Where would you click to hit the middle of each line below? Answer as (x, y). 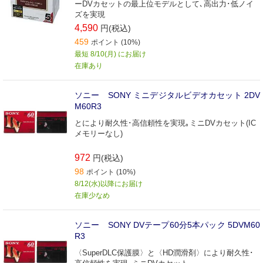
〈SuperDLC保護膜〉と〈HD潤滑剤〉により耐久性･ (164, 252)
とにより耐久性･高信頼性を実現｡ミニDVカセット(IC (165, 123)
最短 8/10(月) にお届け (110, 54)
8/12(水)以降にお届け (109, 183)
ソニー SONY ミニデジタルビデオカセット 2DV (167, 95)
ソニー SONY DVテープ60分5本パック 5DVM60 (167, 225)
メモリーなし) (99, 133)
